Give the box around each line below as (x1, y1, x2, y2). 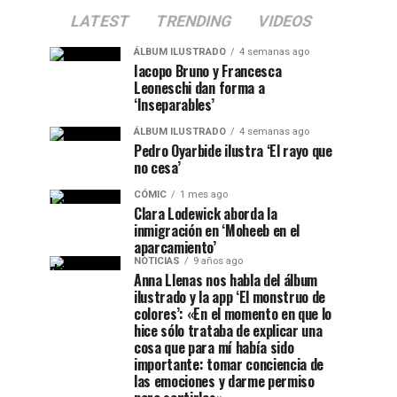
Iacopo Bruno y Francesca (134, 60, 282, 82)
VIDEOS (255, 12, 315, 30)
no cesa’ (134, 157, 181, 178)
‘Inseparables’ (134, 94, 214, 115)
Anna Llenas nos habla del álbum (134, 269, 318, 291)
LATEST (68, 12, 132, 30)
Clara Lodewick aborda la (134, 203, 277, 224)
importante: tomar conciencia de (134, 354, 324, 375)
